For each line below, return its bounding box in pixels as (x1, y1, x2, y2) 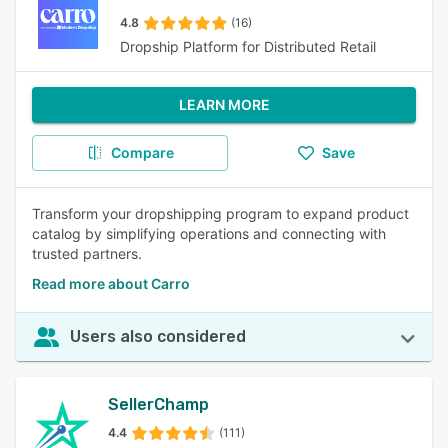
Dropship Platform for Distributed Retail (120, 38, 376, 55)
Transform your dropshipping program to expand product (32, 205, 409, 222)
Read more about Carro (32, 275, 190, 292)
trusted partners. (32, 245, 142, 262)
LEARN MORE (178, 96, 270, 113)
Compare (110, 144, 174, 161)
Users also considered (70, 327, 246, 346)
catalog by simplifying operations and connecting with (32, 225, 386, 242)
